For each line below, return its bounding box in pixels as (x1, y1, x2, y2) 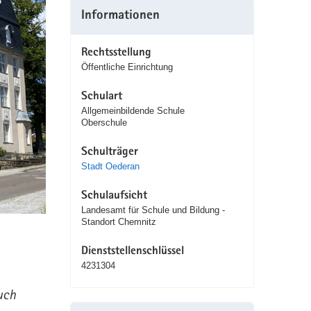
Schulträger (81, 146, 138, 159)
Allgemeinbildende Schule (81, 106, 185, 117)
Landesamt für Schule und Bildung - (81, 205, 225, 216)
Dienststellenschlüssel (81, 246, 184, 258)
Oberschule (81, 117, 127, 128)
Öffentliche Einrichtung (81, 62, 173, 73)
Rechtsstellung (81, 47, 151, 60)
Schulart (81, 91, 122, 103)
